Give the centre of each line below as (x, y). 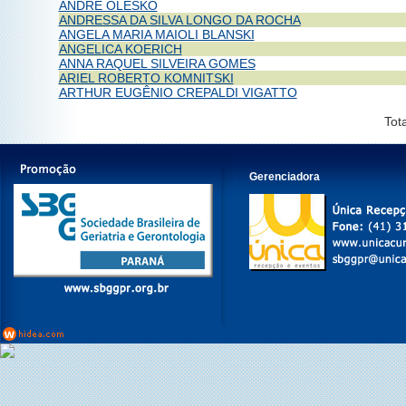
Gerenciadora (285, 177)
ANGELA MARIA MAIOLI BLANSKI (156, 35)
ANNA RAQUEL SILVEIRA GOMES (157, 64)
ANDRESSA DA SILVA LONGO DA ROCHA (179, 20)
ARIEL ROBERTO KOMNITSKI (146, 78)
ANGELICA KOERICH (120, 49)
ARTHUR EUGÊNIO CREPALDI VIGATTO (178, 93)
